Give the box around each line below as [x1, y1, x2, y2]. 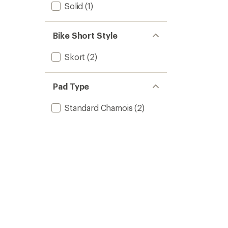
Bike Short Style [53, 31, 118, 40]
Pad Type [53, 81, 90, 91]
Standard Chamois [65, 103, 133, 112]
